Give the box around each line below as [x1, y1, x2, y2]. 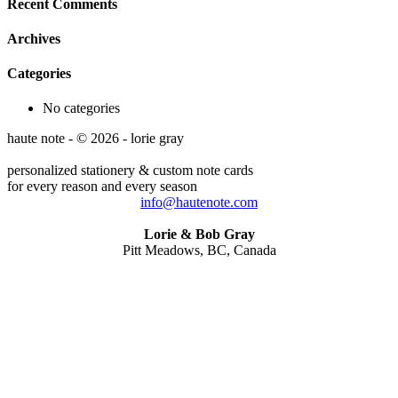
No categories [43, 100, 120, 116]
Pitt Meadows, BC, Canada [122, 243, 276, 259]
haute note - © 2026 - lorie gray [7, 131, 184, 147]
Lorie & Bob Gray [143, 227, 255, 243]
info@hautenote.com [140, 195, 258, 211]
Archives [7, 30, 60, 46]
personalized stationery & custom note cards [7, 163, 253, 179]
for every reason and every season [7, 179, 197, 195]
